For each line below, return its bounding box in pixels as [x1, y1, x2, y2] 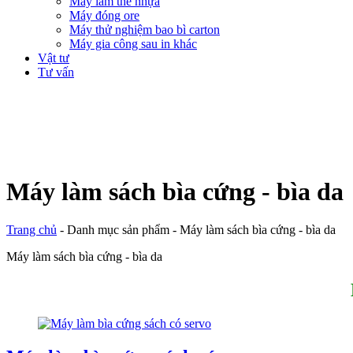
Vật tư [38, 51, 69, 65]
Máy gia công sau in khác [69, 37, 197, 51]
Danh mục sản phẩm [67, 223, 169, 237]
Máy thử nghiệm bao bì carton [69, 23, 220, 37]
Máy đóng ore [69, 9, 139, 23]
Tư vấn [38, 65, 74, 80]
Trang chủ [6, 223, 57, 237]
